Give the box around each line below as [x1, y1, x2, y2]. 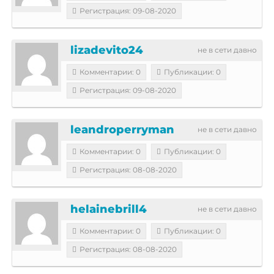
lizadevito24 [70, 43, 143, 57]
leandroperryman [70, 122, 174, 136]
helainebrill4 [70, 202, 147, 216]
